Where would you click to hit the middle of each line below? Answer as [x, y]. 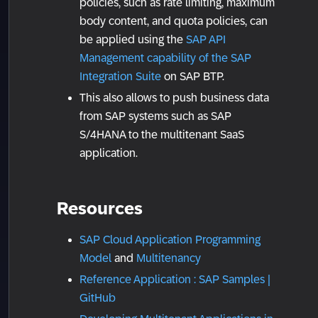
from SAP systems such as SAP [155, 116]
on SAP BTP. [193, 77]
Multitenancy [169, 258]
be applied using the [133, 40]
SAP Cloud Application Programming [170, 240]
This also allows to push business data [174, 98]
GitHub [98, 298]
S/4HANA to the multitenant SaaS [162, 135]
